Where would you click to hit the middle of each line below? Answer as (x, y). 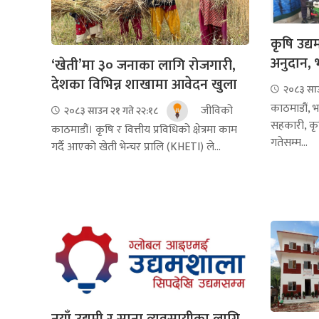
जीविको (215, 110)
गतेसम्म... (289, 142)
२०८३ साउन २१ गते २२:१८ (110, 111)
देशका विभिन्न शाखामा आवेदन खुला (144, 84)
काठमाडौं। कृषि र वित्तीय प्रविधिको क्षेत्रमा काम (144, 130)
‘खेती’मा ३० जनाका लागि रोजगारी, (143, 65)
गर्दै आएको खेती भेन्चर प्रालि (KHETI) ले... (136, 147)
